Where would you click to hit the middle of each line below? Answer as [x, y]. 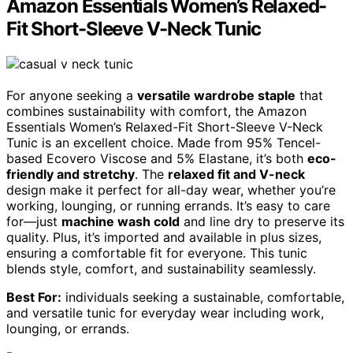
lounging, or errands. [68, 328]
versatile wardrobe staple [216, 95]
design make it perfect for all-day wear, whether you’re [171, 190]
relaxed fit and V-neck [236, 174]
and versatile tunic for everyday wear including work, [165, 312]
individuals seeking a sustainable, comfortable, [203, 297]
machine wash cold [121, 221]
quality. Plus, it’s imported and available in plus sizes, [164, 237]
